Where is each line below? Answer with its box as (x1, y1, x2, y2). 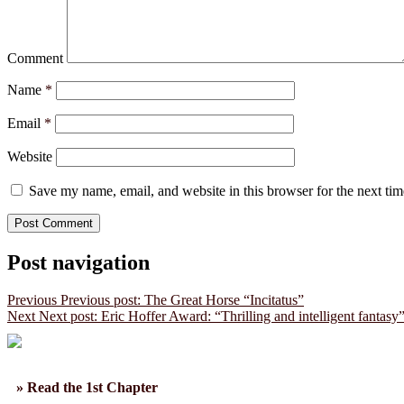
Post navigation (7, 250, 150, 274)
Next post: (39, 308, 97, 325)
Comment (7, 50, 63, 66)
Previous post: (60, 292, 141, 308)
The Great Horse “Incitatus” (144, 292, 304, 308)
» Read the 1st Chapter (16, 380, 158, 396)
